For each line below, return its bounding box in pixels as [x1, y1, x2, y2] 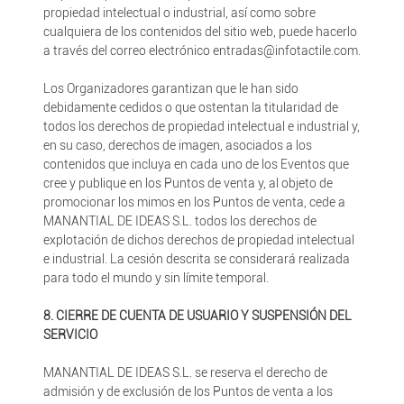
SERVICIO [42, 327, 97, 342]
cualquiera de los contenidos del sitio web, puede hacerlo [42, 24, 357, 39]
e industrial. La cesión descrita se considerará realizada [42, 252, 350, 266]
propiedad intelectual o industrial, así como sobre [42, 5, 316, 20]
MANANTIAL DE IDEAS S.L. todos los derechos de [42, 214, 317, 228]
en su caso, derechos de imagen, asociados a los [42, 138, 312, 152]
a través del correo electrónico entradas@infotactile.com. [42, 43, 361, 58]
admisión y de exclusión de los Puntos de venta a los [42, 384, 333, 399]
